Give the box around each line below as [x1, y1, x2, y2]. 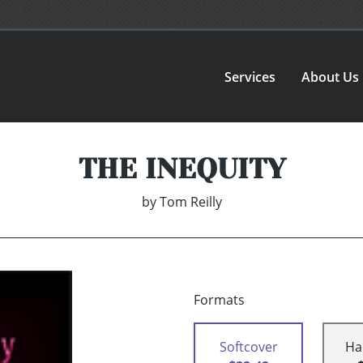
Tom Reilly [159, 193, 222, 211]
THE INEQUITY [78, 152, 285, 186]
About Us [301, 67, 360, 86]
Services [224, 67, 276, 86]
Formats [194, 291, 245, 310]
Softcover [219, 338, 278, 357]
